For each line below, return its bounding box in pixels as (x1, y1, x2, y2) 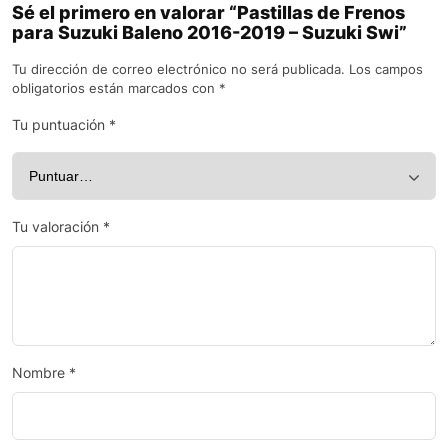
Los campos (349, 61, 423, 78)
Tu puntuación (12, 116, 109, 134)
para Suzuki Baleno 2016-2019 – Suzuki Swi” (12, 22, 407, 44)
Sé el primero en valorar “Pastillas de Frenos (12, 2, 405, 24)
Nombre (12, 364, 69, 382)
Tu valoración (12, 218, 103, 236)
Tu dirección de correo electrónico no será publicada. (12, 61, 345, 78)
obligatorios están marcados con (12, 80, 219, 97)
